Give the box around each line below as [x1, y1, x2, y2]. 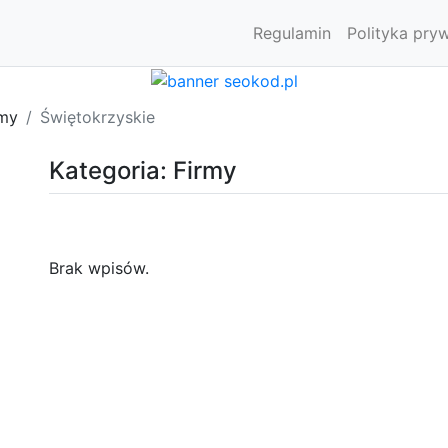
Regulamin [253, 23, 331, 43]
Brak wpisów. [49, 257, 149, 278]
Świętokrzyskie [40, 106, 155, 127]
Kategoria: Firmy [49, 155, 237, 185]
